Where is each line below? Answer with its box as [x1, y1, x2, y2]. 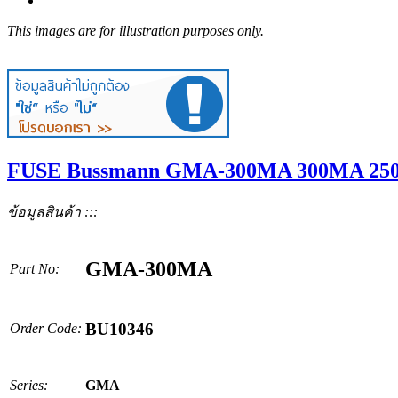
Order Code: [10, 320, 82, 336]
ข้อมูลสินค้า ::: [7, 203, 98, 219]
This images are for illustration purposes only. [7, 23, 264, 38]
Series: [10, 377, 48, 393]
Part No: [10, 260, 60, 276]
